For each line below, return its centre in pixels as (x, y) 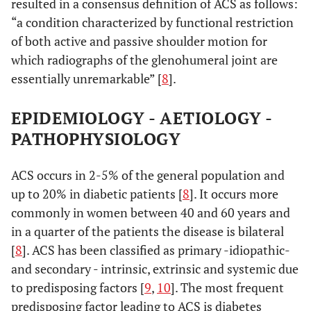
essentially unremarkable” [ (86, 78)
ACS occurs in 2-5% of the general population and (148, 175)
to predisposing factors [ (78, 287)
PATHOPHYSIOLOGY (96, 139)
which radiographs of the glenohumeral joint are (144, 60)
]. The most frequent (227, 287)
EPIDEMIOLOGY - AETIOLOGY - (142, 118)
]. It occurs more (234, 194)
